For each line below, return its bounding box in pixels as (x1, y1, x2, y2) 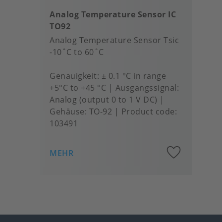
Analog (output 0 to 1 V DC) (50, 94, 158, 105)
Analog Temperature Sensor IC (50, 9, 176, 20)
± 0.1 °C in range (101, 70, 166, 81)
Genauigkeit (50, 70, 97, 81)
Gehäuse (50, 106, 85, 117)
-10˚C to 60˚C (50, 47, 104, 57)
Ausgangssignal (115, 82, 177, 93)
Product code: (121, 106, 177, 117)
